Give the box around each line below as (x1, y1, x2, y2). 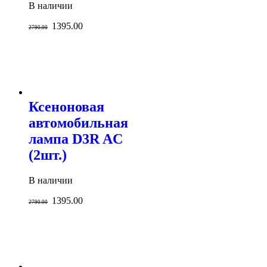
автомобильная (29, 115, 128, 131)
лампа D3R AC (29, 131, 123, 147)
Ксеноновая (29, 99, 104, 115)
